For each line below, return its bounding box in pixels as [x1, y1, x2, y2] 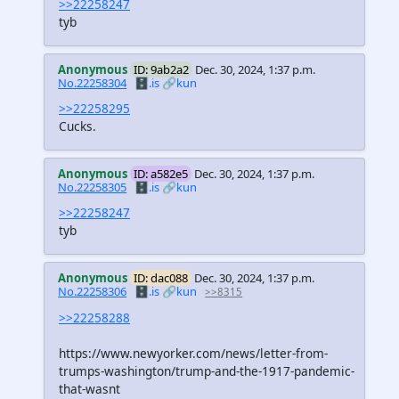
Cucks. [59, 118, 96, 135]
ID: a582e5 [134, 166, 189, 183]
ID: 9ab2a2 [134, 61, 190, 77]
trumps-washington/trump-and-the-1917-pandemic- [59, 362, 354, 379]
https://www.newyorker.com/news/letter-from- [59, 344, 328, 362]
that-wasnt [59, 379, 120, 397]
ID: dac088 [134, 270, 189, 287]
